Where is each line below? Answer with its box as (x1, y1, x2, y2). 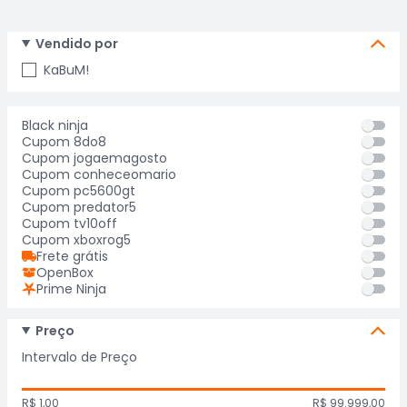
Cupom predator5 (22, 198, 136, 216)
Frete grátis (36, 247, 108, 265)
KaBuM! (44, 61, 89, 79)
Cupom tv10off (22, 214, 117, 233)
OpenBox (36, 263, 94, 282)
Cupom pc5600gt (22, 182, 135, 200)
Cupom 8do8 (22, 133, 106, 151)
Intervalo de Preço (22, 348, 137, 366)
